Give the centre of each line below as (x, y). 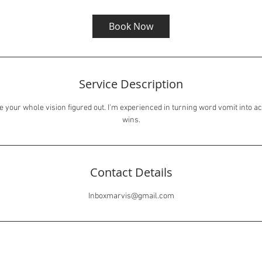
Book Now (131, 26)
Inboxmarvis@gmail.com (131, 196)
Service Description (131, 84)
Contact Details (131, 172)
